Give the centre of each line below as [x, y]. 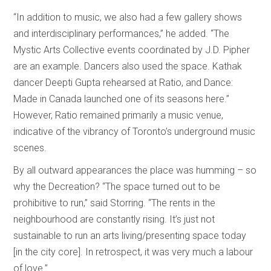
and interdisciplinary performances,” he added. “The [122, 33]
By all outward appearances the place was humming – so [135, 170]
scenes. [30, 148]
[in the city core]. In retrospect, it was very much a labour [133, 252]
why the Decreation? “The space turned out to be [117, 186]
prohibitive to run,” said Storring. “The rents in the [115, 203]
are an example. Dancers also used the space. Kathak [128, 66]
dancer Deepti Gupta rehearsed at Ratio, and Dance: [123, 82]
